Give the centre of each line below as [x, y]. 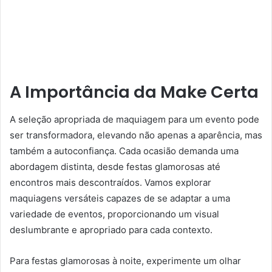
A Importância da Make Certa [134, 92]
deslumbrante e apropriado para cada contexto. [111, 229]
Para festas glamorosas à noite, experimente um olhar [125, 260]
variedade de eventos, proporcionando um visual [114, 214]
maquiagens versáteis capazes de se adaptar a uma [120, 198]
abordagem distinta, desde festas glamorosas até [115, 166]
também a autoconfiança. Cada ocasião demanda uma [124, 151]
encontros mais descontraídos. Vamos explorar [110, 182]
